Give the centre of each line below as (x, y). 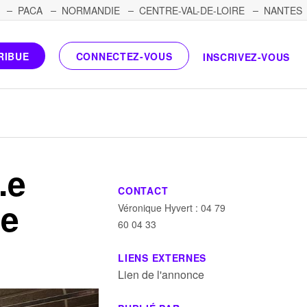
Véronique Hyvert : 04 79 (172, 208)
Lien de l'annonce (161, 274)
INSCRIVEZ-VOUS (246, 57)
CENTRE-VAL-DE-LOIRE (192, 10)
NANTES (283, 10)
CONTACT (143, 191)
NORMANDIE (91, 10)
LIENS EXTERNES (162, 258)
